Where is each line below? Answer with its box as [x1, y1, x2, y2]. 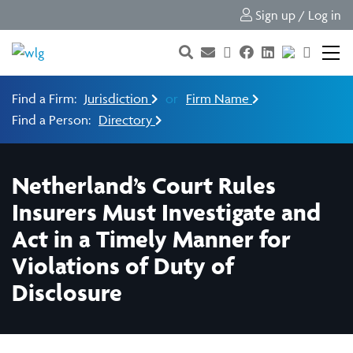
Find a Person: [12, 112, 91, 128]
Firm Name [186, 91, 252, 107]
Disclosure [12, 277, 122, 308]
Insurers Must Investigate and [12, 197, 321, 228]
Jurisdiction [84, 91, 151, 107]
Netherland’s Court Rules [12, 170, 276, 201]
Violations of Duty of [12, 251, 234, 281]
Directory [98, 112, 155, 128]
